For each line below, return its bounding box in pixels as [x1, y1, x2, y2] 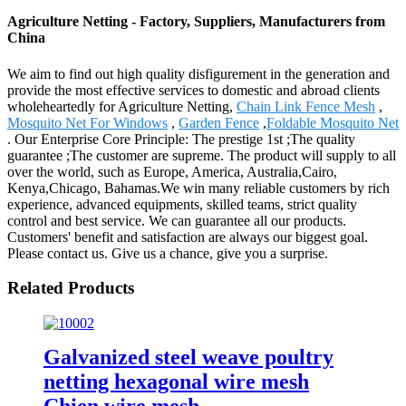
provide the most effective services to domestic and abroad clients [7, 82, 380, 98]
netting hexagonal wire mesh [43, 369, 309, 393]
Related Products [7, 278, 134, 298]
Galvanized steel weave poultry [43, 344, 333, 369]
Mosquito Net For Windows [7, 114, 168, 130]
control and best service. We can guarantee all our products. [7, 212, 346, 228]
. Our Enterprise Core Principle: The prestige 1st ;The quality [7, 130, 355, 147]
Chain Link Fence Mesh [237, 98, 375, 114]
